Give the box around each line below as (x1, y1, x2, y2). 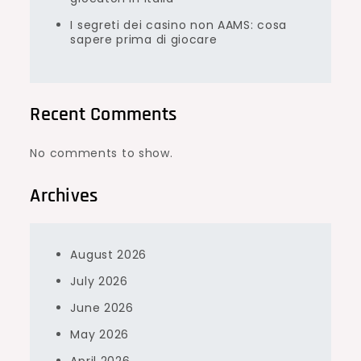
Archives (30, 184, 98, 208)
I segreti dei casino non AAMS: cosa (70, 17, 287, 33)
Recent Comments (30, 102, 177, 127)
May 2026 (70, 326, 130, 342)
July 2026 (70, 273, 128, 289)
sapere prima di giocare (70, 31, 218, 48)
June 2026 (70, 300, 134, 316)
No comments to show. (30, 145, 173, 161)
